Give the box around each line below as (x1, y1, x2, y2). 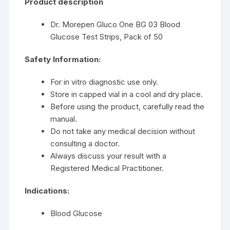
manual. (50, 114, 78, 124)
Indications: (25, 186, 70, 196)
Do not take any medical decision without (50, 126, 196, 137)
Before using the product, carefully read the (50, 102, 205, 112)
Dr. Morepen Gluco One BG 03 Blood (50, 20, 181, 30)
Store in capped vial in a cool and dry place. (50, 89, 203, 100)
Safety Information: (25, 54, 101, 65)
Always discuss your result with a (50, 151, 167, 161)
